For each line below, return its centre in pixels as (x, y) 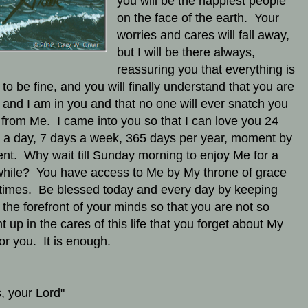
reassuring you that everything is (206, 70)
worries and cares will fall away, (203, 35)
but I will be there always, (186, 53)
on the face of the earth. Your (198, 18)
